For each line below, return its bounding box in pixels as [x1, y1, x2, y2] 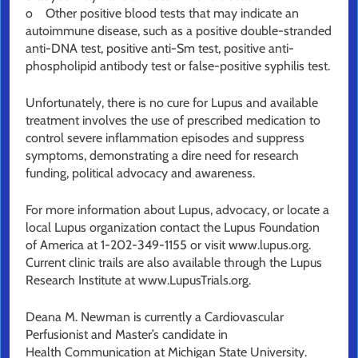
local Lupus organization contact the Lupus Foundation [26, 220, 320, 236]
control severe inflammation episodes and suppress [26, 130, 304, 146]
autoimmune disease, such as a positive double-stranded [26, 23, 332, 39]
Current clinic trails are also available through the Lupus [26, 255, 322, 271]
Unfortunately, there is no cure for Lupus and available [26, 95, 318, 111]
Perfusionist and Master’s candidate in [26, 327, 228, 343]
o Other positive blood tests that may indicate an [26, 6, 299, 22]
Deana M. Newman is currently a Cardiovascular [26, 309, 284, 325]
